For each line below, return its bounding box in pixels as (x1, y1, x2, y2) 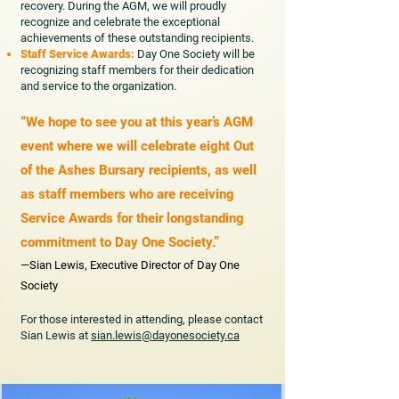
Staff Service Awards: (20, 47, 137, 61)
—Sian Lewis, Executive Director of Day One (20, 258, 240, 272)
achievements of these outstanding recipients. (20, 31, 254, 45)
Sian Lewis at (20, 329, 91, 342)
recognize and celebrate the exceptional (20, 15, 220, 28)
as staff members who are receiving (20, 186, 234, 202)
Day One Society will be (137, 47, 255, 61)
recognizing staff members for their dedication (20, 63, 254, 77)
